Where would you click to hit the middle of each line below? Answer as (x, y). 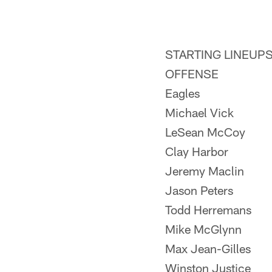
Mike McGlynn (203, 229)
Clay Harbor (197, 151)
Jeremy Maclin (205, 171)
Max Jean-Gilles (208, 248)
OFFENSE (192, 73)
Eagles (182, 93)
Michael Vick (199, 112)
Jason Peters (199, 190)
